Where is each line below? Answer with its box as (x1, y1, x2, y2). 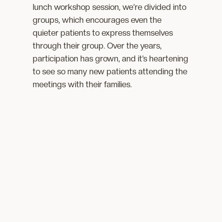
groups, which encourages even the (33, 15, 162, 25)
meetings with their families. (33, 79, 132, 90)
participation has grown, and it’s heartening (33, 54, 189, 64)
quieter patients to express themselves (33, 28, 173, 38)
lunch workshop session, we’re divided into (33, 2, 187, 12)
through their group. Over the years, (33, 41, 162, 51)
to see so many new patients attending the (33, 66, 188, 77)
